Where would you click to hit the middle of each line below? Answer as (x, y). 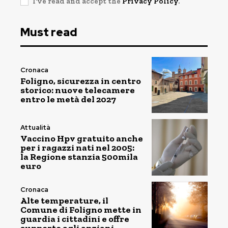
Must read (49, 32)
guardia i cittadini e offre (75, 219)
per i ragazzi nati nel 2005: (77, 147)
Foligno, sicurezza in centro (81, 81)
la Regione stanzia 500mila (79, 156)
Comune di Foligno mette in (81, 210)
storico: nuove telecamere (78, 90)
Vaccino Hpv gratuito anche (82, 138)
